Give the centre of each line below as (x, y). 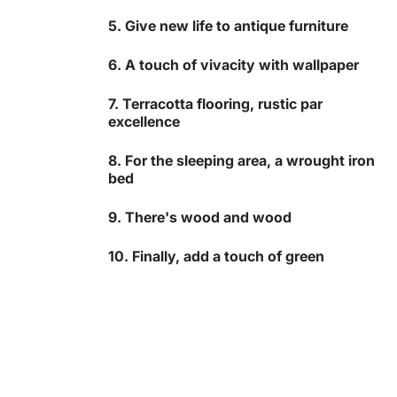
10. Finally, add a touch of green (216, 257)
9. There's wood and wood (200, 218)
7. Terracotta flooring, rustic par (215, 104)
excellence (144, 122)
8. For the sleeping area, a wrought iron (241, 161)
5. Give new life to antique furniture (228, 26)
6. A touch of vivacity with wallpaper (234, 65)
